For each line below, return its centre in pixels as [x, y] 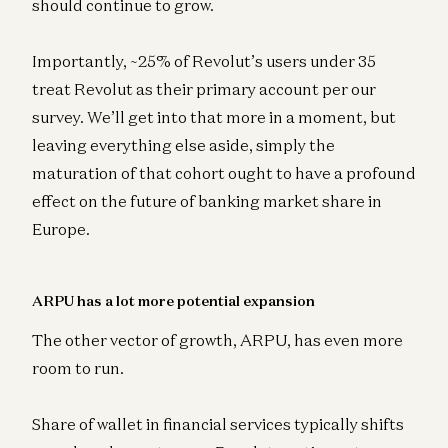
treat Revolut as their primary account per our [204, 89]
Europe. [61, 229]
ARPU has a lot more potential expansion [173, 301]
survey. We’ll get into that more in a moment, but [214, 117]
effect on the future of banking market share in [207, 201]
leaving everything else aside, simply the [183, 145]
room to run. [78, 368]
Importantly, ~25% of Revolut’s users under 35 [204, 61]
